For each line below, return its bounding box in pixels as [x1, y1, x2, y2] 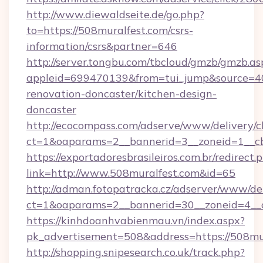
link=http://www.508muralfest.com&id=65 [26, 166, 235, 180]
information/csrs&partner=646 [26, 39, 177, 53]
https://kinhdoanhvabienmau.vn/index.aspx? [26, 214, 245, 227]
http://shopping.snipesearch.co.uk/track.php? [26, 245, 245, 259]
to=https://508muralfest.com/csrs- [26, 23, 193, 37]
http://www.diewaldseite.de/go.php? [26, 8, 204, 21]
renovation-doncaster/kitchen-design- [26, 87, 217, 100]
